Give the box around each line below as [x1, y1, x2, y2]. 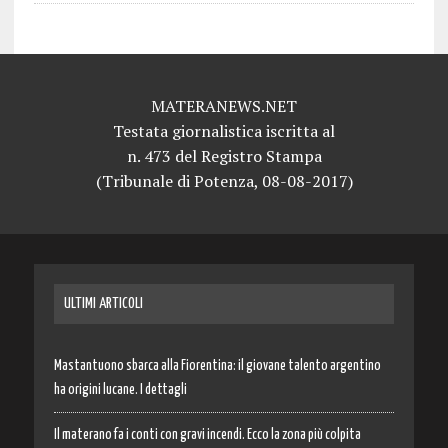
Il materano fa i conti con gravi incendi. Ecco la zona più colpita [53, 427, 361, 442]
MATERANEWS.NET [151, 94, 297, 117]
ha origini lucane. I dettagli [53, 382, 187, 397]
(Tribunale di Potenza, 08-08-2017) [95, 169, 353, 192]
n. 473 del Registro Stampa [126, 144, 322, 167]
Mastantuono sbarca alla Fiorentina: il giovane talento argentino [53, 358, 381, 373]
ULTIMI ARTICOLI [63, 295, 143, 311]
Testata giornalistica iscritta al [113, 119, 335, 142]
